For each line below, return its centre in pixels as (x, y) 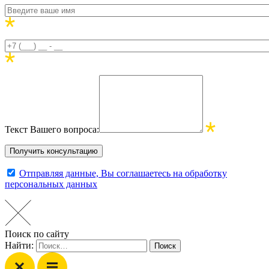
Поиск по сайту (37, 234)
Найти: (19, 245)
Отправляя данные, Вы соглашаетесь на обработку (123, 173)
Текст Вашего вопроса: (52, 129)
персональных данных (51, 184)
